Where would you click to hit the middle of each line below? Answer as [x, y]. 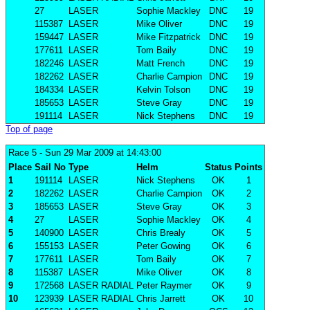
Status [218, 167]
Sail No [50, 167]
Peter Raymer [164, 286]
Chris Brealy [161, 233]
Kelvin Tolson [163, 90]
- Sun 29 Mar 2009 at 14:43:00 [99, 153]
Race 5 [22, 153]
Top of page [29, 129]
